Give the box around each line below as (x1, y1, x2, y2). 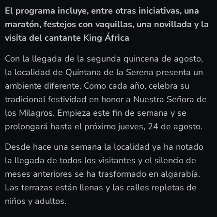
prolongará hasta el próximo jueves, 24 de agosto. (5, 120, 202, 132)
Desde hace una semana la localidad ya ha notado (5, 141, 203, 153)
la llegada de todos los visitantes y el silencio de (5, 155, 196, 167)
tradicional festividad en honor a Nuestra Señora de (5, 93, 207, 105)
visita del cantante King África (5, 32, 129, 44)
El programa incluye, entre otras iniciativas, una (5, 5, 199, 17)
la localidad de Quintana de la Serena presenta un (5, 66, 203, 78)
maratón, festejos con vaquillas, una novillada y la (5, 18, 209, 31)
